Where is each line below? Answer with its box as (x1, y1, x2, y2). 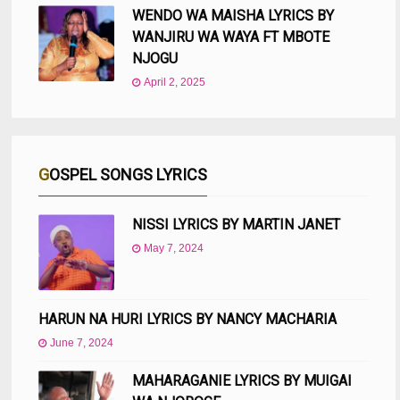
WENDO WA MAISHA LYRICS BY (132, 7, 335, 25)
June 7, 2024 (50, 337, 114, 350)
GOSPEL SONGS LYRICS (49, 165, 208, 185)
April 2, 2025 (144, 76, 206, 89)
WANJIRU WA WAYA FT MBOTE (132, 29, 330, 46)
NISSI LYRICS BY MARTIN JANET (132, 216, 341, 234)
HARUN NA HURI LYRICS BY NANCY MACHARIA (38, 311, 337, 329)
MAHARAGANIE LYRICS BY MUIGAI (132, 372, 353, 390)
